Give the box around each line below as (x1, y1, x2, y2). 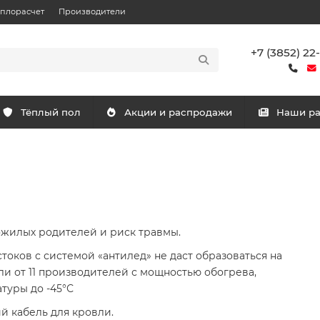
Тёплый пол (21, 106, 81, 118)
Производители (59, 6, 126, 16)
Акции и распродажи (124, 106, 232, 118)
